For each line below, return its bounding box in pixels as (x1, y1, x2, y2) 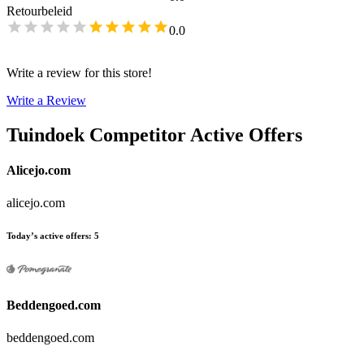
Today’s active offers (6, 230, 89, 240)
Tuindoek (6, 124, 84, 146)
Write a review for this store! (6, 66, 152, 80)
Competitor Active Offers (89, 124, 302, 146)
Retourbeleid (6, 4, 72, 19)
